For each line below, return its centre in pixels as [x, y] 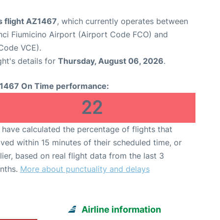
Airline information [122, 209]
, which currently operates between [123, 21]
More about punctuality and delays [85, 169]
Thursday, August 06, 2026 [111, 61]
